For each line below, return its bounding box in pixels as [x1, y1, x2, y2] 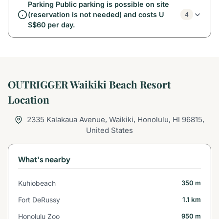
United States [86, 125, 133, 135]
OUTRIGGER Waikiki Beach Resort [8, 77, 171, 91]
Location [8, 92, 49, 106]
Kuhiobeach [18, 179, 56, 188]
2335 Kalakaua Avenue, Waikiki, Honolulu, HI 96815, [24, 114, 204, 124]
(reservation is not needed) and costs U [28, 10, 165, 19]
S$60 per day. [28, 21, 76, 29]
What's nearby [18, 154, 70, 164]
